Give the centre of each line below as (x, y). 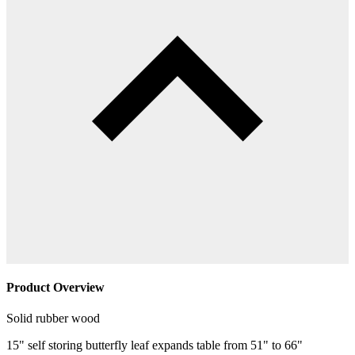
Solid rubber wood (53, 319)
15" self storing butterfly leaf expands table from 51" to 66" (155, 345)
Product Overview (55, 287)
